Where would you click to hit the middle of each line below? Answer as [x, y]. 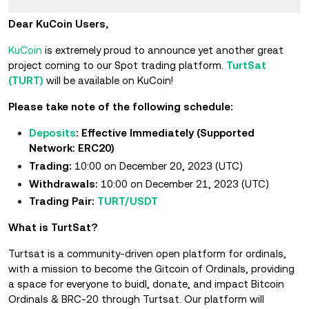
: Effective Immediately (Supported [165, 133]
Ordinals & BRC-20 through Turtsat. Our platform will [136, 299]
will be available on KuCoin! [108, 80]
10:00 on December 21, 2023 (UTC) [185, 183]
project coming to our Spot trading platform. [117, 65]
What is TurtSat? [53, 228]
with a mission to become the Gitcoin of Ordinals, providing [151, 269]
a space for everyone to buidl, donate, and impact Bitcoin [146, 284]
